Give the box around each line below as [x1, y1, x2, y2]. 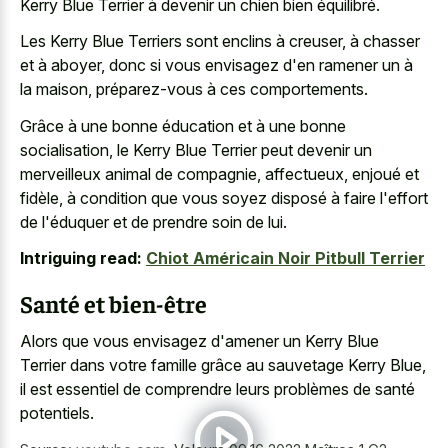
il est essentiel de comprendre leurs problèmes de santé [20, 378, 415, 399]
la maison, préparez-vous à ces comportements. [20, 79, 368, 99]
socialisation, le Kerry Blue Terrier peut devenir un [20, 139, 372, 160]
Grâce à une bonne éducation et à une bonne [20, 115, 346, 136]
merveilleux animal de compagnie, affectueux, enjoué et [20, 163, 419, 184]
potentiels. [20, 402, 94, 423]
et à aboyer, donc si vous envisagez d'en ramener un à [20, 55, 413, 75]
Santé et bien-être [20, 288, 207, 318]
